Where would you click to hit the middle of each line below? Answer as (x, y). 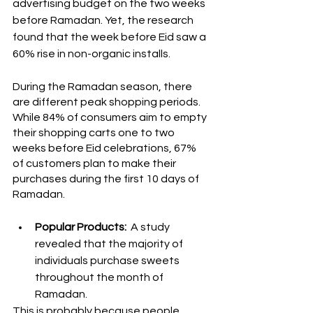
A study (150, 227)
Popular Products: (82, 227)
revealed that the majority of (110, 244)
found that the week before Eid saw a (110, 37)
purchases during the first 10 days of (107, 179)
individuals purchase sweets (108, 261)
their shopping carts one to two (95, 133)
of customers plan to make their (95, 164)
